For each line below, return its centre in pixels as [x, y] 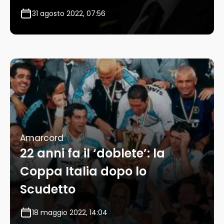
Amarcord [42, 138]
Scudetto [48, 189]
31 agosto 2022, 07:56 [69, 14]
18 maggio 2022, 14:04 [70, 213]
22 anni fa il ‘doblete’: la [92, 153]
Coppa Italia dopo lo [83, 171]
